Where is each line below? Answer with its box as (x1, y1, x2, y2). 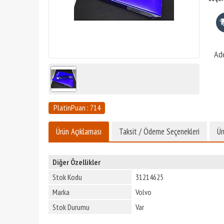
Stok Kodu (52, 171, 82, 182)
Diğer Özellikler (52, 156, 100, 167)
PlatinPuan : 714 (53, 102, 100, 113)
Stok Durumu (52, 201, 89, 212)
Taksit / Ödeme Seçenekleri (119, 125, 199, 137)
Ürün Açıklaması (56, 125, 101, 137)
